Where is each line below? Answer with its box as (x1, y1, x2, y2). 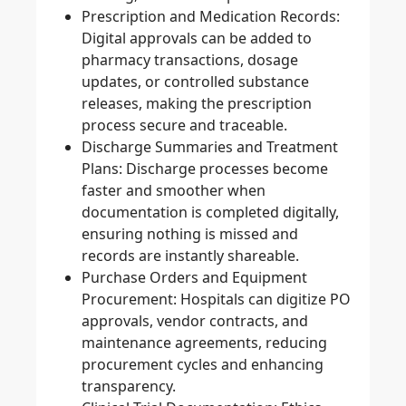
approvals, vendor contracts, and (82, 311, 308, 332)
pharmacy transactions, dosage (82, 50, 298, 71)
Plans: (82, 159, 126, 179)
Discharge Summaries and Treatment (82, 137, 338, 158)
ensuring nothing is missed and (82, 224, 298, 245)
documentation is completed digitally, (82, 202, 339, 223)
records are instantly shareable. (82, 246, 299, 266)
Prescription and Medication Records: (82, 6, 340, 27)
